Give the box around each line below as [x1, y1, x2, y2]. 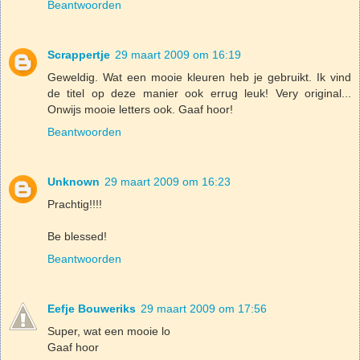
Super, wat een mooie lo [47, 324, 170, 337]
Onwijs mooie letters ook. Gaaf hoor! [47, 102, 233, 116]
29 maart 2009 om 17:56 [141, 301, 267, 315]
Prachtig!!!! [47, 197, 102, 211]
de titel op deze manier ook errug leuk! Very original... [47, 86, 351, 100]
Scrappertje [47, 47, 110, 61]
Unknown [47, 174, 100, 188]
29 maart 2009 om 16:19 [115, 47, 241, 61]
